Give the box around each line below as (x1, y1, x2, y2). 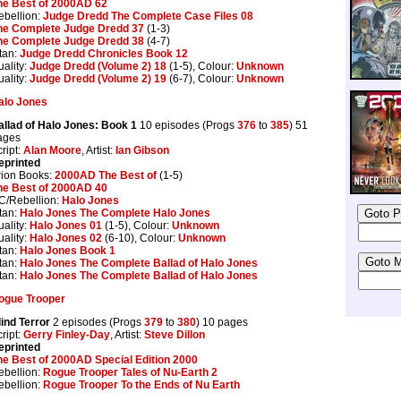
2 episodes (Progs (50, 315, 144, 328)
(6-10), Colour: (102, 231, 178, 244)
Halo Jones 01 (30, 218, 102, 232)
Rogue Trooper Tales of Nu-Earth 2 (43, 365, 218, 379)
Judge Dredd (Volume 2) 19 (30, 72, 166, 85)
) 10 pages (196, 315, 248, 328)
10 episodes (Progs (137, 118, 237, 132)
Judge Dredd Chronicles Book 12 (20, 47, 188, 60)
